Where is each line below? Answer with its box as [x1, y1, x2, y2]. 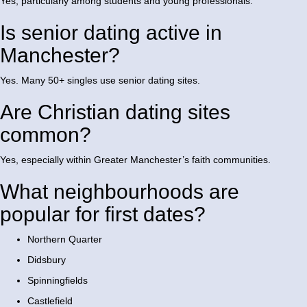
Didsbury [27, 254, 66, 266]
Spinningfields [27, 275, 88, 286]
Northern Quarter [27, 234, 102, 245]
